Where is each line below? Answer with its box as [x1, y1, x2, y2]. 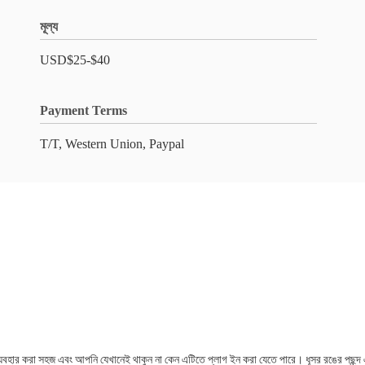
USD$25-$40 [40, 53, 110, 67]
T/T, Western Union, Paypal [40, 137, 184, 151]
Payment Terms [40, 103, 127, 117]
